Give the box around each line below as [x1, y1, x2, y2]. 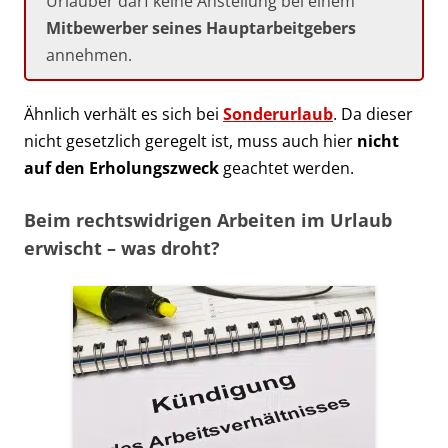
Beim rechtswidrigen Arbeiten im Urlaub [24, 207, 392, 232]
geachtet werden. [219, 156, 354, 179]
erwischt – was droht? [24, 235, 220, 260]
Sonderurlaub [223, 102, 333, 125]
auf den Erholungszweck [24, 156, 219, 179]
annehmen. [46, 43, 132, 66]
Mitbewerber [46, 16, 148, 39]
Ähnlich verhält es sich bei [24, 102, 223, 125]
